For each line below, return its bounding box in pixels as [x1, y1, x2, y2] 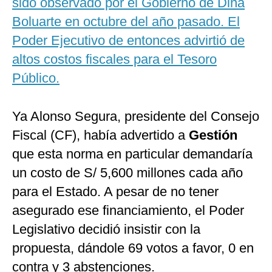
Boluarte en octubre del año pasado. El [12, 14, 240, 30]
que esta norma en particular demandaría [12, 146, 253, 162]
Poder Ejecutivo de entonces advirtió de [12, 33, 245, 49]
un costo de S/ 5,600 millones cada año [12, 165, 243, 181]
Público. [12, 70, 59, 86]
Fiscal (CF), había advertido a [12, 127, 185, 143]
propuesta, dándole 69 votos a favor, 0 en [12, 240, 254, 256]
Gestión [185, 127, 237, 143]
